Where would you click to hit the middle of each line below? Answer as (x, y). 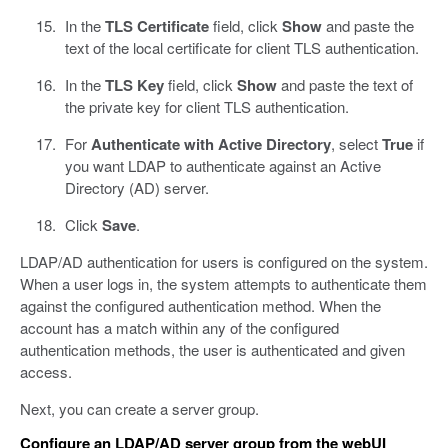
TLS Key (134, 84)
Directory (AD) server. (136, 187)
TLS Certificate (156, 25)
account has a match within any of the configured (179, 327)
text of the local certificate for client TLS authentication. (241, 47)
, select (356, 143)
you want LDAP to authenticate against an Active (222, 165)
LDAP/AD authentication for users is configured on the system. (224, 261)
